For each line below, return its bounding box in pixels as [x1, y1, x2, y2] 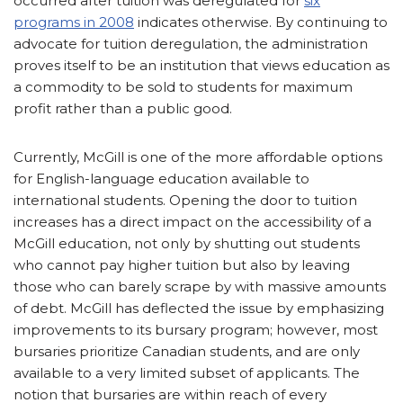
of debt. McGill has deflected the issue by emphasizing [13, 300, 384, 318]
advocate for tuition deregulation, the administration [13, 35, 368, 53]
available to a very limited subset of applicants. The [13, 364, 360, 382]
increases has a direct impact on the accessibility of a [13, 213, 372, 231]
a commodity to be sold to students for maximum [13, 78, 353, 96]
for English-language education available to [13, 170, 309, 188]
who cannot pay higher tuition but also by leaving [13, 256, 350, 274]
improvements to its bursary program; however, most [13, 321, 378, 339]
